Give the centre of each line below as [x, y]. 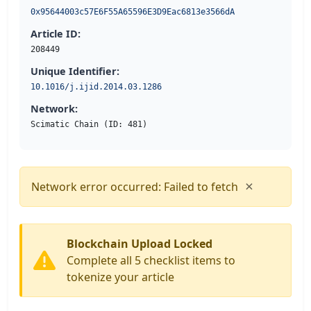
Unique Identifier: [75, 72]
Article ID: [56, 34]
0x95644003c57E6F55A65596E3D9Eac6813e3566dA [133, 12]
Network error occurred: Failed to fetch [135, 187]
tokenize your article [120, 277]
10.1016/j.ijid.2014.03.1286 [96, 87]
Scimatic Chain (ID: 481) [89, 125]
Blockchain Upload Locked [140, 244]
